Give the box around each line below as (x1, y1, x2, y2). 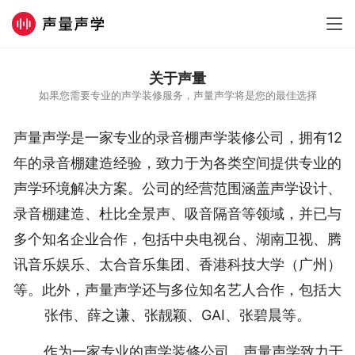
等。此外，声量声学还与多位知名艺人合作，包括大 (13, 281, 342, 298)
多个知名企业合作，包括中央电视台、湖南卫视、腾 (13, 231, 342, 247)
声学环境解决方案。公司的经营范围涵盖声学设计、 (13, 180, 342, 197)
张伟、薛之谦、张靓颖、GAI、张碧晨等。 (44, 307, 311, 323)
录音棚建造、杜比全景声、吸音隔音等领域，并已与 (13, 205, 342, 222)
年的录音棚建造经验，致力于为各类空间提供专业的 (13, 155, 342, 171)
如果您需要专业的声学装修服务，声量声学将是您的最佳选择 (38, 90, 317, 101)
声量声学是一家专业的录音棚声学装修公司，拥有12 (13, 129, 342, 146)
